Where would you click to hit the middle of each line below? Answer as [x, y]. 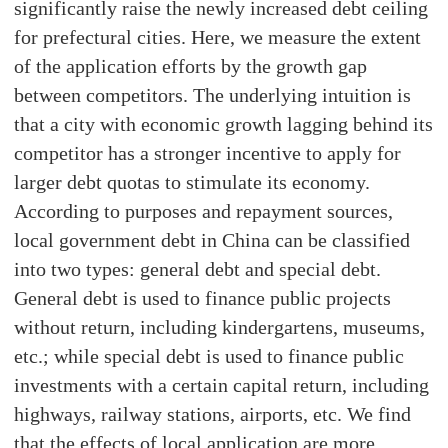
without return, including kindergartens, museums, [220, 326]
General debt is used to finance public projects [203, 297]
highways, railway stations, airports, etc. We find [213, 413]
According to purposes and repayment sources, [204, 210]
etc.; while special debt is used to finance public [209, 355]
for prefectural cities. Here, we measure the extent [218, 36]
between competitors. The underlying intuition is [213, 94]
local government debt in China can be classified [212, 239]
